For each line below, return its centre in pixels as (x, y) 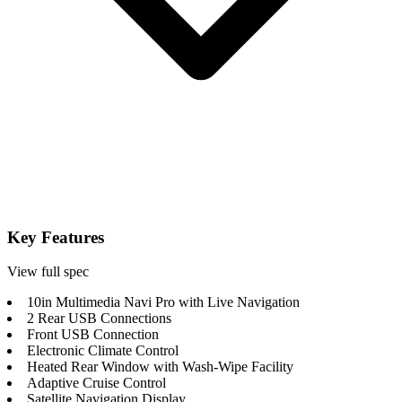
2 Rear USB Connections (99, 319)
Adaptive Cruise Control (96, 383)
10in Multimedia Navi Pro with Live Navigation (163, 302)
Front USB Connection (93, 335)
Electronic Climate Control (103, 351)
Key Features (56, 237)
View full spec (48, 272)
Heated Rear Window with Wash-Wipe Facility (160, 367)
